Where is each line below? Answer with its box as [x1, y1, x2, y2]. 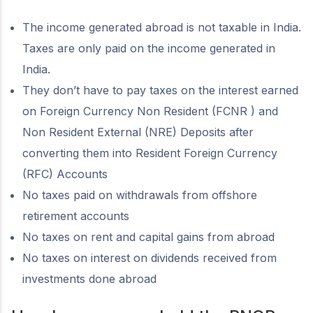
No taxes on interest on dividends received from [22, 250, 277, 265]
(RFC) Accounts [22, 166, 111, 181]
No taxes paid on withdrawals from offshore [22, 187, 257, 202]
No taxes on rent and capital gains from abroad [22, 229, 275, 244]
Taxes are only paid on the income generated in [22, 41, 275, 55]
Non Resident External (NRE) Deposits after [22, 124, 254, 139]
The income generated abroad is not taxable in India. [22, 20, 301, 34]
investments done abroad [22, 271, 156, 286]
